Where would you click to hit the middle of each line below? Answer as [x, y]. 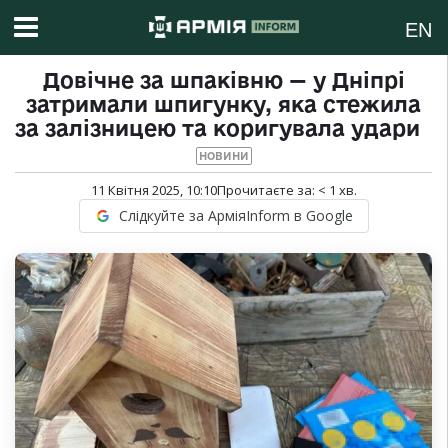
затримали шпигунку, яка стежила [223, 104]
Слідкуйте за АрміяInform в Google [235, 216]
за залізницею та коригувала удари [223, 128]
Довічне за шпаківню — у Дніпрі [223, 80]
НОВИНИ [223, 156]
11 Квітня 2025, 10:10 [153, 190]
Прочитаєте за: [267, 190]
